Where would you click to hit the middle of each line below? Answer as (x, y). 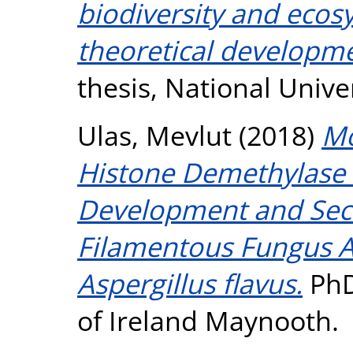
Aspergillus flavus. (190, 283)
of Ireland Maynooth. (208, 320)
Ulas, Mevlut (154, 135)
